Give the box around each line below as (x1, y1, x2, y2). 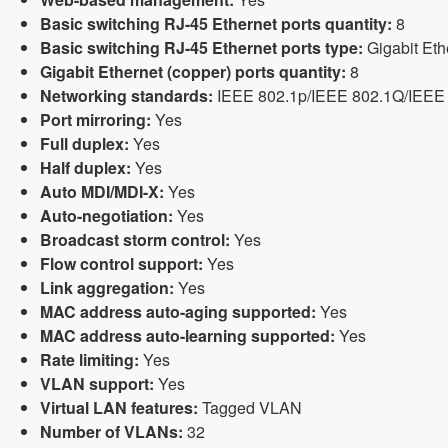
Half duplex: (40, 156, 131, 179)
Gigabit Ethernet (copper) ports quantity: (40, 60, 346, 83)
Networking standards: (40, 84, 213, 107)
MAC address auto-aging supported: (40, 300, 316, 323)
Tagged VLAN (198, 396, 302, 419)
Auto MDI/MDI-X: (40, 180, 164, 203)
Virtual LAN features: (40, 396, 198, 419)
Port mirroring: (40, 108, 151, 131)
